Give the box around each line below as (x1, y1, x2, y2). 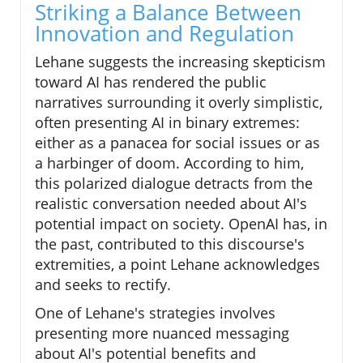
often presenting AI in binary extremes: (35, 113, 300, 133)
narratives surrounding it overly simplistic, (35, 92, 322, 113)
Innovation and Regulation (35, 19, 294, 49)
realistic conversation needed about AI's (35, 194, 307, 214)
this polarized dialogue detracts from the (35, 173, 313, 194)
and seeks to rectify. (35, 275, 171, 295)
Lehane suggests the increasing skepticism (35, 52, 326, 72)
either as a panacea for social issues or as (35, 133, 320, 153)
